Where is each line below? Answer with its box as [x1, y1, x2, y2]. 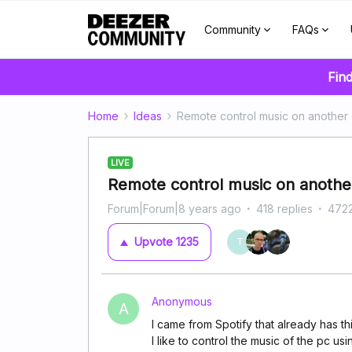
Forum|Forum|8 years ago [108, 202, 241, 215]
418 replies [256, 202, 313, 215]
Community [203, 23, 261, 36]
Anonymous [152, 295, 212, 308]
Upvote [134, 235, 173, 248]
